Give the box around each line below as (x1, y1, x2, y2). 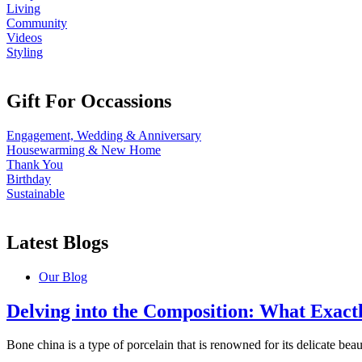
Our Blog (39, 269, 87, 284)
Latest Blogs (6, 231, 108, 253)
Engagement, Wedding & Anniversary (6, 128, 201, 142)
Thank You (6, 157, 63, 171)
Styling (6, 45, 43, 60)
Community (6, 16, 67, 31)
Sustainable (6, 186, 65, 200)
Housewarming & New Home (6, 142, 161, 157)
